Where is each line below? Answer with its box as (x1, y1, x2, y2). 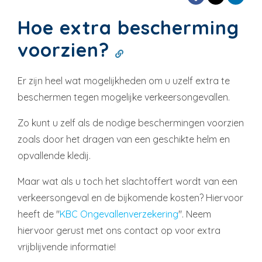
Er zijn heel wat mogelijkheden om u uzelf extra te (18, 75, 230, 87)
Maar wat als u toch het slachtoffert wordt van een (18, 175, 237, 187)
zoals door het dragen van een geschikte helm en (18, 133, 230, 145)
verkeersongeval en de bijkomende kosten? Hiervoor (18, 192, 243, 204)
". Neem (178, 208, 211, 220)
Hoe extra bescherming (18, 16, 239, 39)
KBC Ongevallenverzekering (60, 208, 178, 220)
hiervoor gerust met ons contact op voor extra (18, 225, 220, 236)
